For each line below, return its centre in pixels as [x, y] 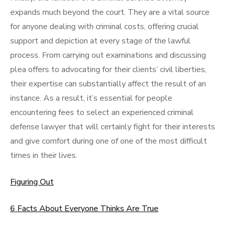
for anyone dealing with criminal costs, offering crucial [105, 27]
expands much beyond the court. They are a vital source [110, 12]
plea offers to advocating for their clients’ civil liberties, [108, 70]
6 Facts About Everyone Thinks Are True [84, 209]
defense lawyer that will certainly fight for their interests [113, 127]
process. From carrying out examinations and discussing [108, 55]
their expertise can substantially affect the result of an [108, 84]
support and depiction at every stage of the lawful [100, 41]
